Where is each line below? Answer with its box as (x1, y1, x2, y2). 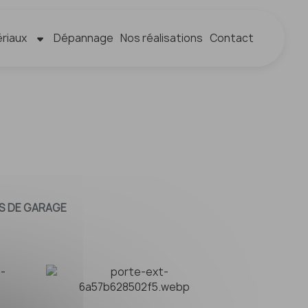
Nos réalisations (120, 31, 203, 45)
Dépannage (54, 31, 114, 45)
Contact (210, 31, 254, 45)
